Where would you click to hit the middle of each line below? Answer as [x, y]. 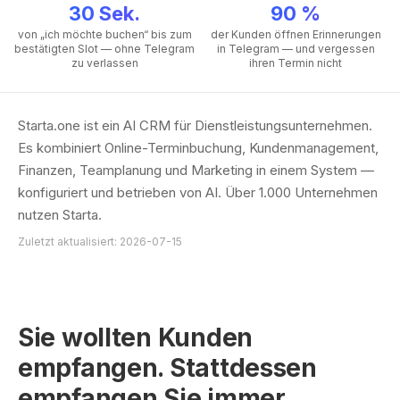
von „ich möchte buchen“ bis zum [104, 34]
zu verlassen [104, 63]
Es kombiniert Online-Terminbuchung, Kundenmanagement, [198, 148]
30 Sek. [104, 13]
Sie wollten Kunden [135, 337]
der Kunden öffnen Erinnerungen [296, 34]
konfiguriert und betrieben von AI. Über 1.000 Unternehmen [198, 192]
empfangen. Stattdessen [167, 368]
